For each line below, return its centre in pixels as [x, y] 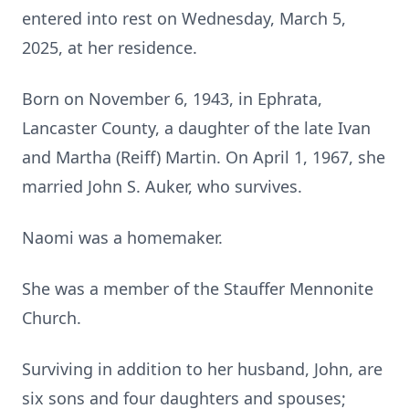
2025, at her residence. [110, 47]
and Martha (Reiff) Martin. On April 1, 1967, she [204, 157]
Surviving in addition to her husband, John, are [202, 369]
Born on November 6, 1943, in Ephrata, [172, 99]
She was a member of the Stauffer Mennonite [198, 288]
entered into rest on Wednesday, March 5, [184, 18]
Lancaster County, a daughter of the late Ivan [196, 128]
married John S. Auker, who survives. [162, 186]
